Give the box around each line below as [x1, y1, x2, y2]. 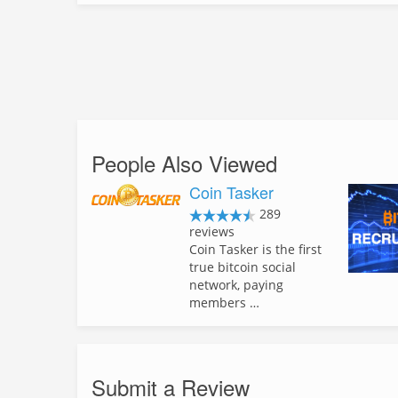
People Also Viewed [92, 147, 277, 179]
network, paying [189, 276, 283, 293]
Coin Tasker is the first [189, 241, 322, 258]
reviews [189, 223, 235, 240]
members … [189, 294, 259, 311]
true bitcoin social [189, 259, 296, 275]
